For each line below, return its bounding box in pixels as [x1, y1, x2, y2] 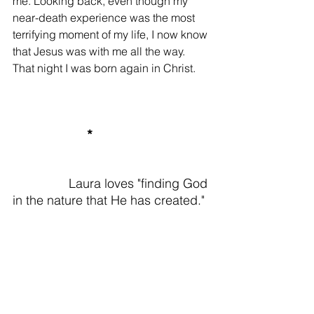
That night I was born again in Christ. [13, 61, 196, 76]
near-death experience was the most [13, 11, 198, 25]
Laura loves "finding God [69, 175, 211, 192]
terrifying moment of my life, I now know [13, 27, 210, 42]
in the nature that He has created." [13, 192, 205, 209]
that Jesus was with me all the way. [13, 44, 188, 59]
